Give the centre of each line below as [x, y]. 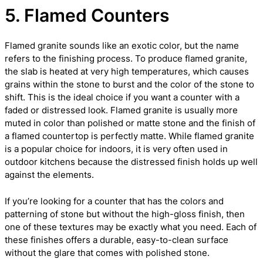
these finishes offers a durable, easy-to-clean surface [117, 240]
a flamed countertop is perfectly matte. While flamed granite [129, 136]
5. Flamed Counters [87, 15]
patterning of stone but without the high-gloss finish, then [125, 214]
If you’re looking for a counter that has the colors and [114, 201]
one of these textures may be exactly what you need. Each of [131, 227]
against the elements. [49, 175]
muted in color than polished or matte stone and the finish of [130, 123]
